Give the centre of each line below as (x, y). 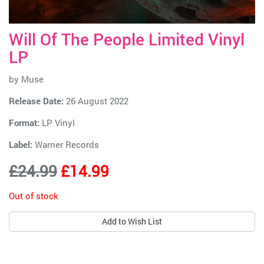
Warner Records (67, 145)
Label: (21, 145)
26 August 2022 (96, 101)
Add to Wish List (132, 222)
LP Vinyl (57, 123)
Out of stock (34, 196)
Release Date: (36, 101)
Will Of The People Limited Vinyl (127, 39)
